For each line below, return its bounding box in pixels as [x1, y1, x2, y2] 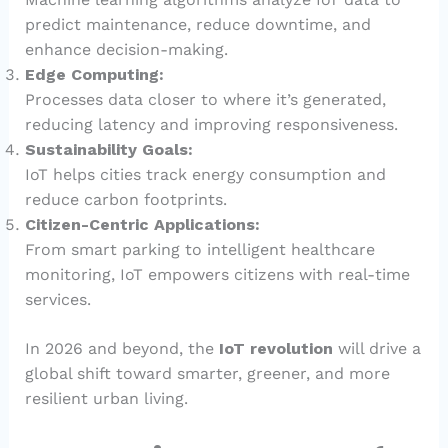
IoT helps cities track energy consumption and [24, 165, 386, 185]
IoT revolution [218, 339, 333, 359]
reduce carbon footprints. [24, 190, 227, 210]
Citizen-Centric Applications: [24, 215, 260, 235]
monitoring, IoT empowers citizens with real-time [24, 265, 410, 285]
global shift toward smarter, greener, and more [24, 364, 390, 384]
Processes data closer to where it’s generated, [24, 90, 386, 110]
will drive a [332, 339, 421, 359]
